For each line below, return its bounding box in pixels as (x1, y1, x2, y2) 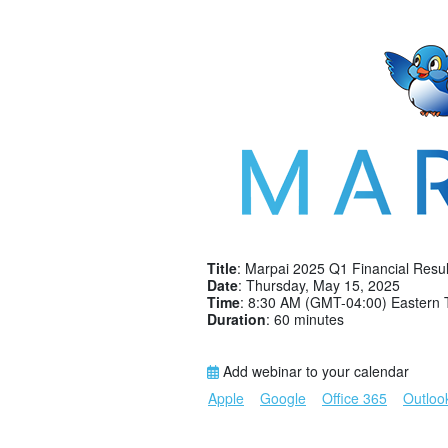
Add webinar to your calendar (219, 361, 410, 381)
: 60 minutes (266, 309, 344, 329)
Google (260, 388, 306, 408)
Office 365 (322, 388, 387, 408)
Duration (207, 309, 266, 329)
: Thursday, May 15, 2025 (238, 275, 400, 295)
